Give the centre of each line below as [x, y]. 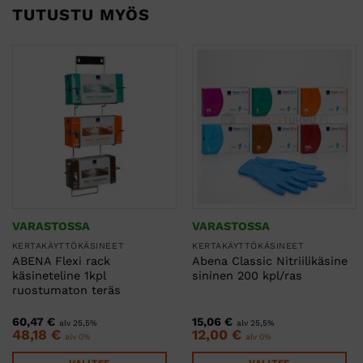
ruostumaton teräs [66, 290]
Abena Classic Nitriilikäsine [270, 261]
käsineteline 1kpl [58, 276]
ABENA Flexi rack [61, 261]
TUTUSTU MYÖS [81, 15]
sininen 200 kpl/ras [248, 276]
